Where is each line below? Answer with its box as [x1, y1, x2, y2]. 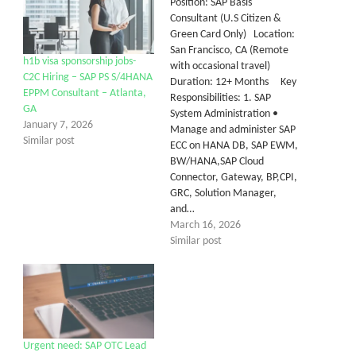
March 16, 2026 [170, 219, 241, 231]
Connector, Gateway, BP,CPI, [170, 171, 297, 184]
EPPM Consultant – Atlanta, [23, 87, 146, 99]
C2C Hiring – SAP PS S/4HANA [23, 71, 153, 83]
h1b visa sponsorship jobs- [23, 55, 136, 68]
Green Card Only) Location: [170, 28, 295, 41]
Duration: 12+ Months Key [170, 75, 296, 88]
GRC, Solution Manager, [170, 187, 277, 199]
